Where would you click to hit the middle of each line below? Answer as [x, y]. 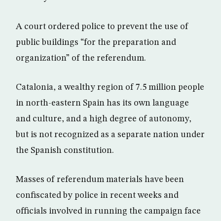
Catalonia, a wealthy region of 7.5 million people [110, 87]
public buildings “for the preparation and [96, 42]
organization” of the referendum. [81, 58]
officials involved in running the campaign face [108, 211]
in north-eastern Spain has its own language [102, 103]
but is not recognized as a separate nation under [110, 134]
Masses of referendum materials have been [100, 179]
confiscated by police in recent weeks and [97, 195]
